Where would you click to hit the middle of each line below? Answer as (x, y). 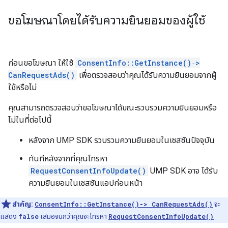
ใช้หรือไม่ (22, 87)
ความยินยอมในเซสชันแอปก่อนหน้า (85, 183)
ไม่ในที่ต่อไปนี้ (30, 120)
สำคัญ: (23, 204)
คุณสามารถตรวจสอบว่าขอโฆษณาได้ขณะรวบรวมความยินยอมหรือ (112, 108)
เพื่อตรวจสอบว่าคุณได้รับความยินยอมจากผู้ (147, 75)
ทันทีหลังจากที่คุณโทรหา (68, 159)
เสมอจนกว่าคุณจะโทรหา (74, 216)
